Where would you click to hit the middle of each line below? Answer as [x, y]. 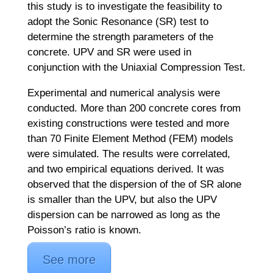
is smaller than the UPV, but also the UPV [122, 199]
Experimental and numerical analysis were [123, 93]
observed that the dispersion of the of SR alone [134, 184]
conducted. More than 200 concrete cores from [134, 108]
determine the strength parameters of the [120, 37]
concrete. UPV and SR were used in [109, 52]
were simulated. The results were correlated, [129, 154]
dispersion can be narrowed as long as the [123, 214]
